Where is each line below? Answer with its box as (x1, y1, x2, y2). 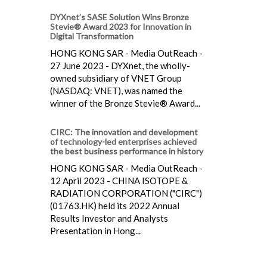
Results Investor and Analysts (50, 213, 168, 224)
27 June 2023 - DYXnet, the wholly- (50, 60, 190, 72)
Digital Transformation (50, 31, 133, 42)
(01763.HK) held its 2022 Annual (50, 200, 179, 212)
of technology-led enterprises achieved (50, 136, 197, 147)
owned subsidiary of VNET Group (50, 73, 182, 84)
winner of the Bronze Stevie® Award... (50, 98, 200, 109)
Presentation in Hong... (50, 225, 141, 237)
